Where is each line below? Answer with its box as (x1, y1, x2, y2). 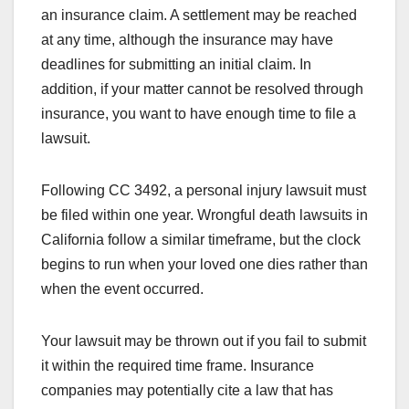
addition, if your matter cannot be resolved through (41, 81, 363, 98)
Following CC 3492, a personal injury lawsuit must (41, 183, 366, 199)
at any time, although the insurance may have (41, 32, 333, 48)
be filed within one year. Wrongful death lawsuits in (41, 207, 368, 224)
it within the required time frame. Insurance (41, 358, 314, 374)
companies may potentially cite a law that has (41, 383, 333, 399)
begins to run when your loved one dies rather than (41, 257, 368, 273)
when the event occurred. (41, 281, 204, 298)
